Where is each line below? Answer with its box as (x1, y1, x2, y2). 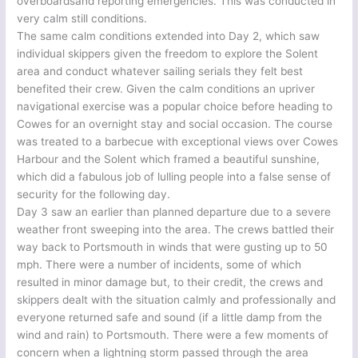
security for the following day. (17, 187, 171, 201)
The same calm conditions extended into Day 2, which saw (17, 29, 320, 42)
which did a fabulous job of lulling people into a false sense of (17, 169, 332, 183)
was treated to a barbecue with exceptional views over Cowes (17, 134, 339, 148)
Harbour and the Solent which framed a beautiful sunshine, (17, 152, 320, 165)
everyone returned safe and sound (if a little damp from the (17, 310, 323, 324)
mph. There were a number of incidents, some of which (17, 257, 302, 271)
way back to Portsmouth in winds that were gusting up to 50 (17, 240, 328, 253)
